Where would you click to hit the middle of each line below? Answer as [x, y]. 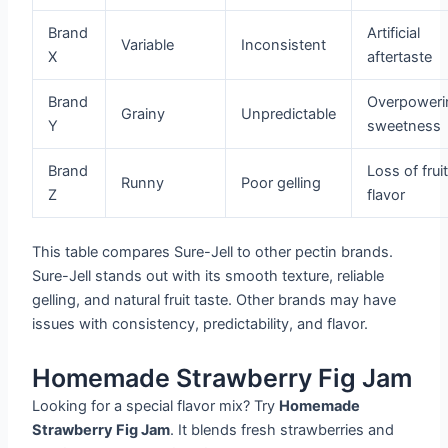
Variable [148, 45]
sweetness [404, 126]
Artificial [394, 33]
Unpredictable [289, 114]
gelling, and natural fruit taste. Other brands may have [214, 300]
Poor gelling [281, 183]
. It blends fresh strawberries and [282, 429]
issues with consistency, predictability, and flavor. [200, 324]
